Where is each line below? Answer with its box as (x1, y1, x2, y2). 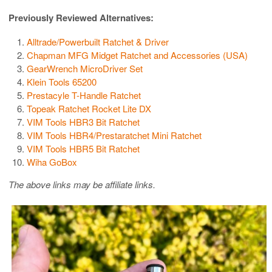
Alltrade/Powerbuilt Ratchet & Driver (27, 35, 169, 49)
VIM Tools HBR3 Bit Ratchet (27, 115, 140, 129)
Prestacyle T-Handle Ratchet (27, 89, 141, 102)
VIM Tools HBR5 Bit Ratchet (27, 142, 140, 155)
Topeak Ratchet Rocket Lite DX (27, 102, 151, 115)
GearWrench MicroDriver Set (27, 62, 143, 75)
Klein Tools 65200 (27, 75, 97, 89)
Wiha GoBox (27, 155, 77, 169)
